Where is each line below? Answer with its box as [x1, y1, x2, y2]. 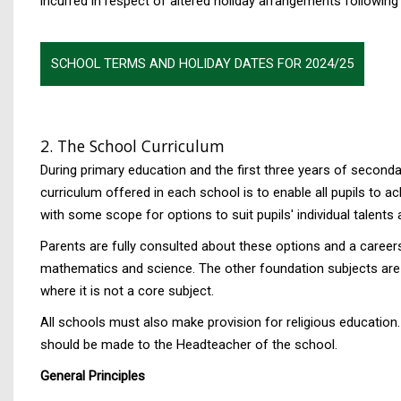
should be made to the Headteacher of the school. [40, 337, 337, 353]
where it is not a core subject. [40, 283, 214, 299]
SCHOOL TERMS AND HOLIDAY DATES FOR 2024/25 [51, 55, 354, 72]
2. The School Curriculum [40, 135, 225, 157]
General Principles [40, 368, 145, 384]
